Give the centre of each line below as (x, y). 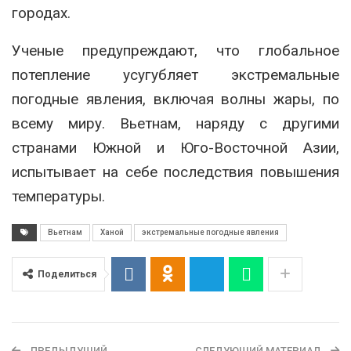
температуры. (58, 197)
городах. (41, 13)
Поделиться (67, 275)
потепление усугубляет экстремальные (175, 75)
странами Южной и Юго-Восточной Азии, (175, 148)
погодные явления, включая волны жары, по (175, 100)
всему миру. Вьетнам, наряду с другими (175, 124)
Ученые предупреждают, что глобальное (175, 51)
